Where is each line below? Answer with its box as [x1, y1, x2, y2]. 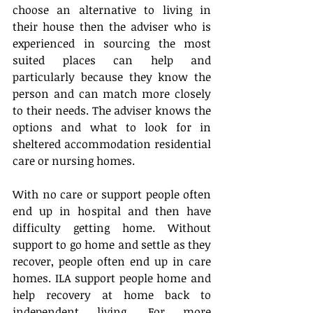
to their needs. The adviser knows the [13, 103, 211, 119]
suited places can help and [13, 52, 211, 68]
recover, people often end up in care [13, 254, 211, 270]
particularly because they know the [13, 69, 211, 85]
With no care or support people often [13, 187, 211, 203]
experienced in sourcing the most [13, 36, 211, 52]
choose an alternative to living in [13, 2, 211, 18]
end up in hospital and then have [13, 203, 211, 219]
